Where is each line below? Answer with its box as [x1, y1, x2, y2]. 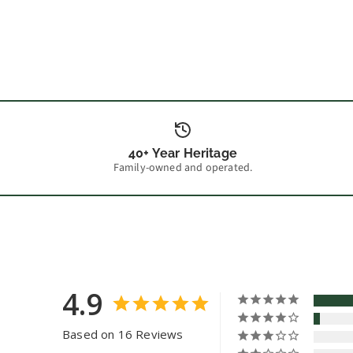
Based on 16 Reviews [62, 326, 184, 343]
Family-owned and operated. [113, 160, 253, 176]
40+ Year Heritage [128, 146, 237, 162]
